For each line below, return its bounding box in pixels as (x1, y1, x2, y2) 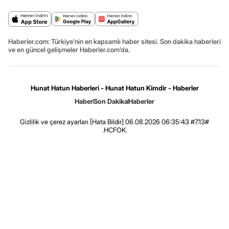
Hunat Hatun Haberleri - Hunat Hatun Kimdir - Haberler (30, 84, 199, 92)
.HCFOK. (102, 126, 127, 134)
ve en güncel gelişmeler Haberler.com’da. (8, 45, 130, 54)
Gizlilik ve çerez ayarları (20, 118, 88, 126)
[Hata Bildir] (90, 118, 124, 126)
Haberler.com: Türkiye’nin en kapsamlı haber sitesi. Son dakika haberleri (8, 37, 221, 45)
